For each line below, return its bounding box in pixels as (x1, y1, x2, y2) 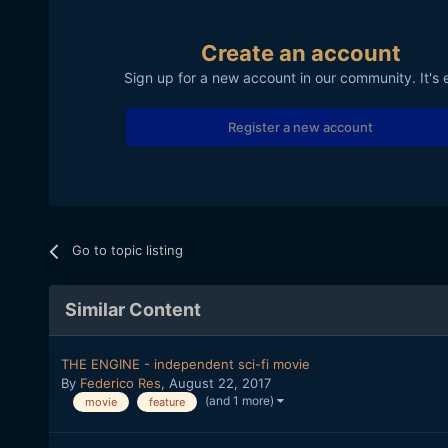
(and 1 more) (204, 392, 277, 408)
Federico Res (79, 375, 161, 392)
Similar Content (64, 299, 201, 321)
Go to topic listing (71, 242, 183, 259)
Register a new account (228, 119, 374, 136)
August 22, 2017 (168, 375, 271, 392)
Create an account (200, 40, 401, 67)
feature (148, 394, 185, 409)
